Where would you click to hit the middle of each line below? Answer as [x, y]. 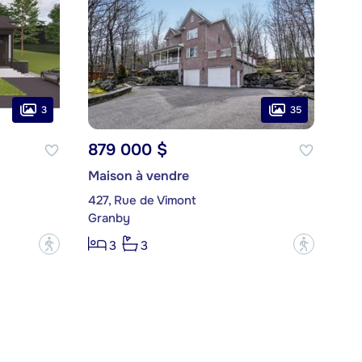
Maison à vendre [138, 176]
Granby [109, 219]
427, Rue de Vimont [142, 201]
